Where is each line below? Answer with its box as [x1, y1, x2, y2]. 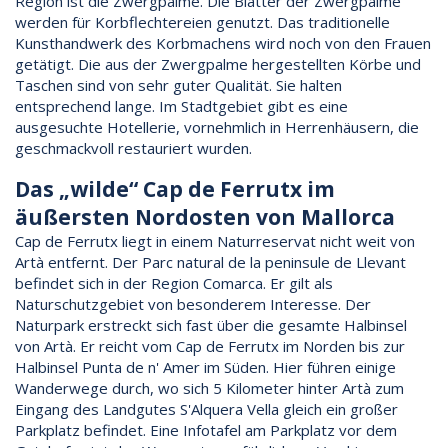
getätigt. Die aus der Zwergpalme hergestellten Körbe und [15, 53, 421, 74]
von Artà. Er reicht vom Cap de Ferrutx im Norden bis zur [15, 335, 405, 356]
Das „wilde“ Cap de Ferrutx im [15, 174, 335, 203]
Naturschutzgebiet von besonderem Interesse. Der [15, 293, 371, 314]
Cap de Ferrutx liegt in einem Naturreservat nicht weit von [15, 230, 415, 251]
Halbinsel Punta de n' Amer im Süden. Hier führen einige [15, 356, 396, 377]
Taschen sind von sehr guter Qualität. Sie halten [15, 74, 342, 95]
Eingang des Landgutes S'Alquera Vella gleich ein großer [15, 398, 398, 419]
